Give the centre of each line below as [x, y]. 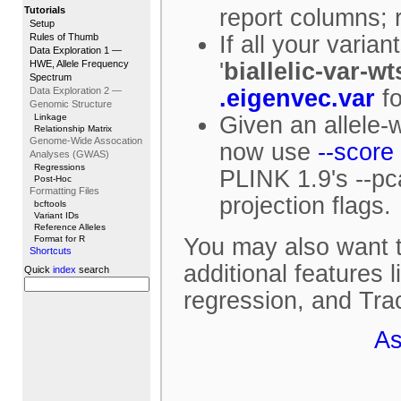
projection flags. [305, 206]
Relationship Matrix [73, 128]
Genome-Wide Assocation [86, 141]
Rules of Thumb [64, 37]
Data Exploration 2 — [76, 90]
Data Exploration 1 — [76, 50]
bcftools [50, 204]
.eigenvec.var [297, 98]
